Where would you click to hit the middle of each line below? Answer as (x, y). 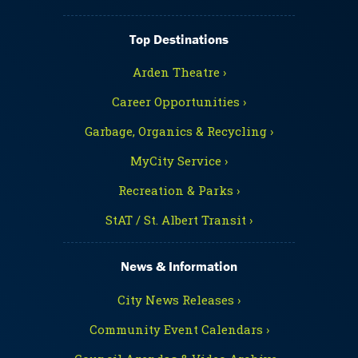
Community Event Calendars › (179, 329)
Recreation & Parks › (179, 191)
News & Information (179, 267)
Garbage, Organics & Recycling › (179, 131)
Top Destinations (179, 39)
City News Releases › (179, 299)
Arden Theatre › (179, 72)
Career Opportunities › (179, 102)
